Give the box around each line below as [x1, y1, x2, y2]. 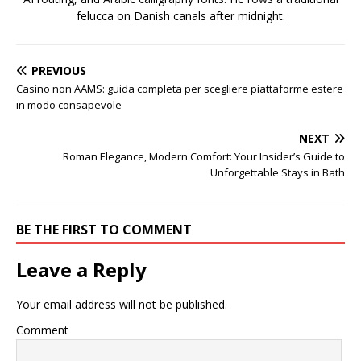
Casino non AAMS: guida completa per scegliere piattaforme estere [16, 81, 343, 96]
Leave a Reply [16, 256, 147, 283]
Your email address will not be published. [16, 297, 227, 312]
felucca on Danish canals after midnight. [76, 8, 285, 23]
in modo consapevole [16, 98, 122, 112]
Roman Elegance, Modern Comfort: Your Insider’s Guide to [63, 149, 345, 164]
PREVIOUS [31, 63, 86, 78]
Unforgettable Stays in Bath [210, 165, 345, 180]
